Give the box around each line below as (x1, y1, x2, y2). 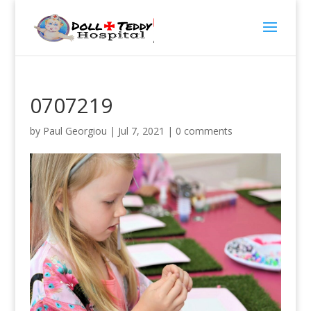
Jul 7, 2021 (117, 124, 165, 137)
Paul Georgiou (42, 124, 107, 137)
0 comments (175, 124, 233, 137)
